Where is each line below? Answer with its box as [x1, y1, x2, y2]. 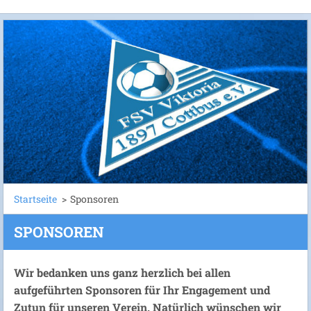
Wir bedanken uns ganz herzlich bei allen [14, 264, 230, 280]
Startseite [14, 192, 57, 205]
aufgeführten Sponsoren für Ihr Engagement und [14, 282, 270, 297]
